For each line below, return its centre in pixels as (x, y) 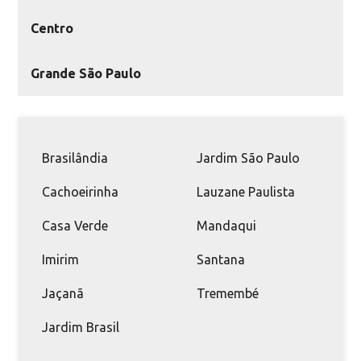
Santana (221, 259)
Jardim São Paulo (248, 158)
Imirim (61, 259)
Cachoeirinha (81, 191)
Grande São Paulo (86, 73)
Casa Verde (75, 225)
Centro (52, 28)
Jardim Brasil (81, 327)
